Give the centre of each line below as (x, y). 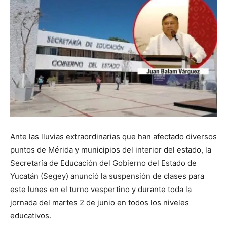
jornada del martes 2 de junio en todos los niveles (100, 202)
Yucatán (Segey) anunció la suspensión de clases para (107, 176)
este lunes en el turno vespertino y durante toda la (101, 189)
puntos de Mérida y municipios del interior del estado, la (111, 149)
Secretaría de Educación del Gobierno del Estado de (103, 163)
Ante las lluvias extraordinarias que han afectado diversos (113, 136)
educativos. (31, 215)
